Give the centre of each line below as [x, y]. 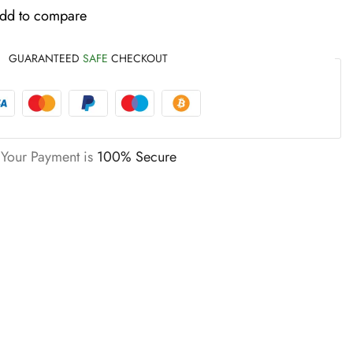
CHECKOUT [138, 58]
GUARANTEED [46, 58]
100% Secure [136, 157]
